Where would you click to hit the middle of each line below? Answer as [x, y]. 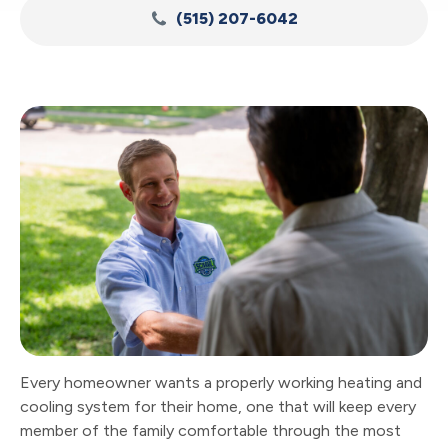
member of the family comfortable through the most [210, 430]
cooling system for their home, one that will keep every [218, 406]
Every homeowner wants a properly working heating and [221, 382]
